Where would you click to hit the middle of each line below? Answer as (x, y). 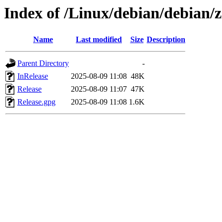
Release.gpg (36, 102)
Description (166, 40)
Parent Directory (43, 63)
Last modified (99, 40)
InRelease (33, 76)
